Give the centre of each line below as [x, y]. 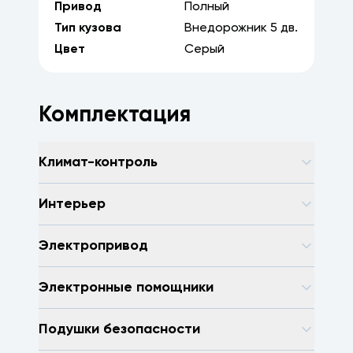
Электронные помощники [126, 287]
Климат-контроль [98, 162]
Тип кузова [88, 28]
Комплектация [115, 115]
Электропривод [93, 245]
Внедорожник [226, 28]
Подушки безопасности [119, 329]
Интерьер [72, 204]
